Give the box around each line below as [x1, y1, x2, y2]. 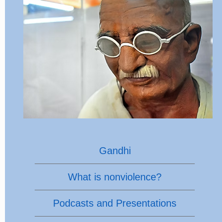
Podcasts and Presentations [53, 198, 177, 209]
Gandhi [99, 145, 131, 156]
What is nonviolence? [68, 171, 162, 182]
